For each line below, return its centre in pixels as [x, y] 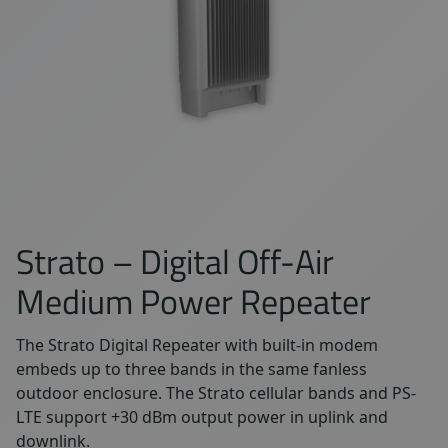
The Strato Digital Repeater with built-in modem [197, 345]
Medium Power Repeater [193, 301]
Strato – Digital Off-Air [175, 261]
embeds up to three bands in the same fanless [191, 369]
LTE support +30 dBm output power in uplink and [202, 417]
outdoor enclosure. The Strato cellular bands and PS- [216, 393]
